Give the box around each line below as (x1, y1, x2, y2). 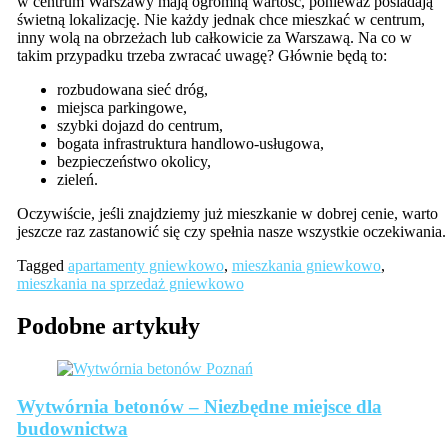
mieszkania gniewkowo (231, 256, 381, 274)
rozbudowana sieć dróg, (56, 80, 208, 98)
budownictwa (16, 418, 128, 440)
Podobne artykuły (16, 312, 200, 339)
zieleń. (56, 170, 98, 188)
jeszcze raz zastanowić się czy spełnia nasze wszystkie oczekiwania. (16, 222, 446, 240)
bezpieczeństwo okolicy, (56, 152, 211, 170)
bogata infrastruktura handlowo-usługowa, (56, 134, 324, 152)
